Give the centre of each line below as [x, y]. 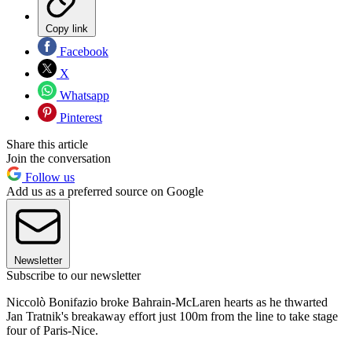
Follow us [48, 177]
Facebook [82, 51]
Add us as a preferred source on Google [105, 191]
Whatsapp [83, 95]
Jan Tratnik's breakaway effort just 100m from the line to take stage [172, 316]
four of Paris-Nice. [52, 330]
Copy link [67, 28]
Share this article [47, 144]
